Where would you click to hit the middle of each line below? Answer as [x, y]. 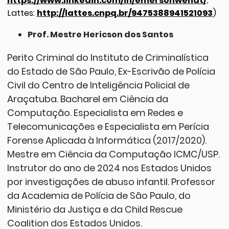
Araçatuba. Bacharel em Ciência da [87, 99]
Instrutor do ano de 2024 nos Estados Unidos [109, 168]
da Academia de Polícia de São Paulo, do [99, 196]
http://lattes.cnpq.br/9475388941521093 [124, 13]
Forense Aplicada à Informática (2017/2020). [107, 141]
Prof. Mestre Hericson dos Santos [100, 34]
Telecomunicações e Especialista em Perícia [108, 127]
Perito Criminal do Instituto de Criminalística [108, 58]
